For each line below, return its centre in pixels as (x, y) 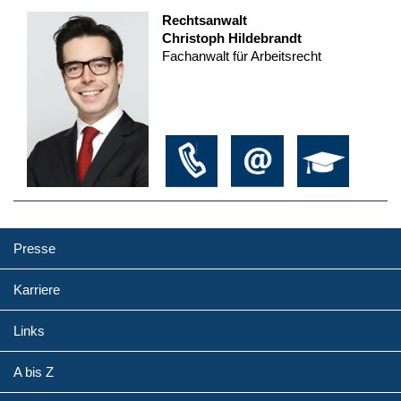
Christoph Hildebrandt (231, 38)
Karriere (37, 289)
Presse (34, 248)
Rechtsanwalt (204, 20)
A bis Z (34, 371)
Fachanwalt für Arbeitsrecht (241, 55)
